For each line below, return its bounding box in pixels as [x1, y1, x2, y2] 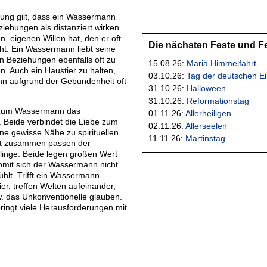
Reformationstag [187, 95, 249, 105]
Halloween [187, 83, 226, 93]
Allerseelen [185, 120, 227, 131]
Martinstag [185, 133, 225, 143]
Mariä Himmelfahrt [187, 58, 256, 68]
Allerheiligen [185, 108, 231, 118]
